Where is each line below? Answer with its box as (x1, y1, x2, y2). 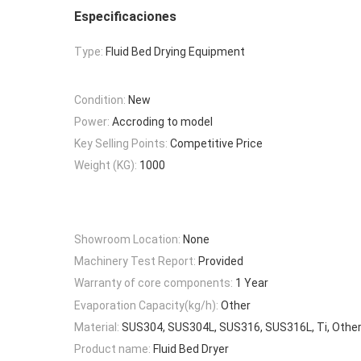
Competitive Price (170, 137, 263, 151)
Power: (74, 114, 110, 128)
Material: (74, 320, 119, 334)
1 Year (235, 276, 268, 290)
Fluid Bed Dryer (153, 342, 229, 356)
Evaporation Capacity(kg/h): (74, 298, 218, 312)
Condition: (74, 93, 126, 106)
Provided (198, 255, 243, 268)
